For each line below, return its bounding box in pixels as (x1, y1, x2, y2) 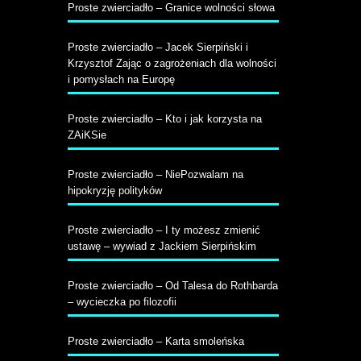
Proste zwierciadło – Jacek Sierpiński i (67, 41, 248, 53)
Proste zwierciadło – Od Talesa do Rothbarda (67, 280, 278, 292)
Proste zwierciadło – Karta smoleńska (67, 335, 244, 347)
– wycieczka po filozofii (67, 296, 176, 308)
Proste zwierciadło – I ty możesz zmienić (67, 224, 260, 236)
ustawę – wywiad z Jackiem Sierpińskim (67, 240, 256, 252)
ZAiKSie (67, 129, 106, 141)
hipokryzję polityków (67, 185, 162, 197)
